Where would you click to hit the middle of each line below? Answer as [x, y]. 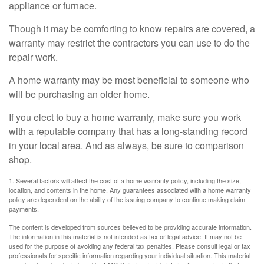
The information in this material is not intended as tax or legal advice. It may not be [125, 237]
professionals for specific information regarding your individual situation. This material [130, 255]
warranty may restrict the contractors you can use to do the [129, 43]
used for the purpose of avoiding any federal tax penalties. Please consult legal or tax [130, 246]
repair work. [33, 57]
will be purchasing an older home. [79, 94]
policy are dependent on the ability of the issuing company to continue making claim [127, 199]
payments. [24, 209]
